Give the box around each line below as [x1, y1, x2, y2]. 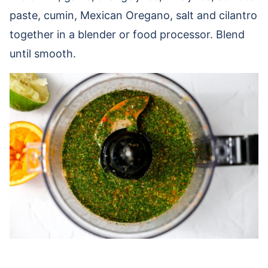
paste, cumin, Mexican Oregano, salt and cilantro [10, 9, 257, 22]
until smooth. [10, 47, 76, 60]
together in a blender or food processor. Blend [10, 28, 245, 41]
